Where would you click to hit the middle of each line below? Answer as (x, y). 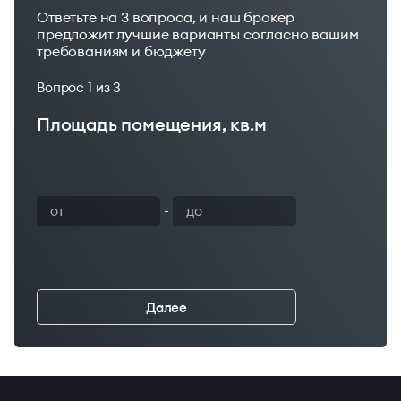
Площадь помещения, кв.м (152, 124)
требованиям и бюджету (121, 51)
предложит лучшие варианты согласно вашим (198, 34)
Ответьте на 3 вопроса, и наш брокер (166, 17)
